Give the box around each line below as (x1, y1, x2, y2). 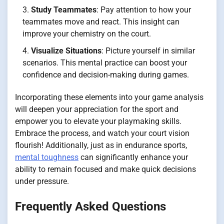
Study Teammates (31, 5, 96, 15)
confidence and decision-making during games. (22, 70, 189, 80)
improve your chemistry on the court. (22, 29, 151, 39)
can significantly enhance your (78, 152, 188, 162)
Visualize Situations (31, 46, 101, 56)
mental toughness (15, 152, 78, 162)
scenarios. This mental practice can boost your (22, 58, 187, 68)
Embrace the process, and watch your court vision (15, 128, 189, 138)
